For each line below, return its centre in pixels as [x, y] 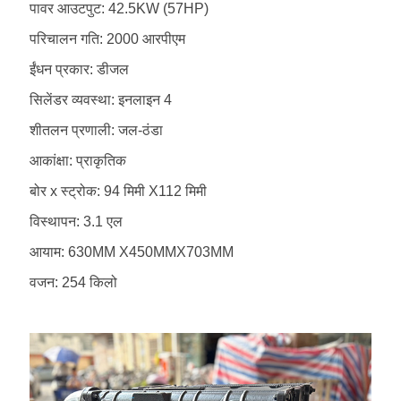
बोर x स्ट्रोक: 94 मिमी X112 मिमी [118, 192]
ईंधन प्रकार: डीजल [79, 70]
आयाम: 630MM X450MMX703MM [131, 252]
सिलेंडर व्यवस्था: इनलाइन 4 [100, 100]
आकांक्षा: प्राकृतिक [77, 161]
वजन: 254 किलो [73, 283]
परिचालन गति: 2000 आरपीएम [107, 39]
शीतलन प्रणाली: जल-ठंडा [96, 131]
